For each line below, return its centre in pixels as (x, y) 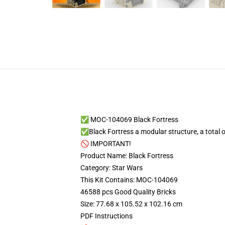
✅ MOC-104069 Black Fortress (129, 120)
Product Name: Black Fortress (127, 156)
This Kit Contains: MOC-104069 (129, 180)
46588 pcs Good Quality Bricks (128, 192)
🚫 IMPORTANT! (106, 144)
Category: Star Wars (111, 168)
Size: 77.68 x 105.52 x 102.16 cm (131, 204)
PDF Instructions (106, 216)
